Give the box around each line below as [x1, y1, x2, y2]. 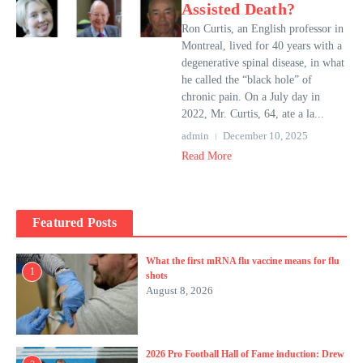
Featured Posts [32, 216, 117, 229]
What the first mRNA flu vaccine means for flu [146, 255, 340, 267]
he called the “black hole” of [181, 74, 312, 86]
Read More [181, 150, 232, 162]
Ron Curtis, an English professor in [181, 23, 344, 35]
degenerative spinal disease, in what [181, 57, 344, 69]
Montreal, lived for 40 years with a [181, 40, 342, 52]
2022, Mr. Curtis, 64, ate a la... [181, 108, 324, 120]
